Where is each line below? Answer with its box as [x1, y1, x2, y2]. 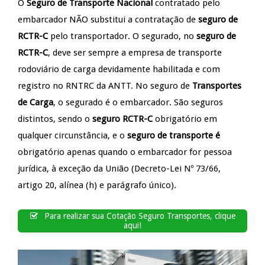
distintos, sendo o [18, 113, 92, 124]
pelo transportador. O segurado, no [48, 30, 196, 41]
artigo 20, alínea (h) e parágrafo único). [18, 179, 176, 190]
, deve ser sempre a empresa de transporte [48, 47, 222, 58]
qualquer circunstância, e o [18, 130, 127, 141]
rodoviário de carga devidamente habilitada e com [18, 63, 220, 75]
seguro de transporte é [127, 130, 220, 141]
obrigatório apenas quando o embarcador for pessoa [18, 146, 232, 157]
